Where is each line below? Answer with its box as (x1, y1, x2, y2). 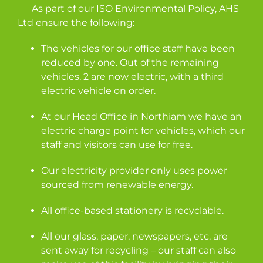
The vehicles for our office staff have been (41, 42, 235, 54)
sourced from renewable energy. (41, 178, 193, 190)
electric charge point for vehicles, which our (41, 124, 245, 136)
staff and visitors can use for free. (41, 139, 193, 150)
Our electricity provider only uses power (41, 164, 227, 176)
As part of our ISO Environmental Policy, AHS (18, 2, 239, 14)
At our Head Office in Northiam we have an (41, 110, 242, 122)
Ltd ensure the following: (18, 16, 134, 28)
